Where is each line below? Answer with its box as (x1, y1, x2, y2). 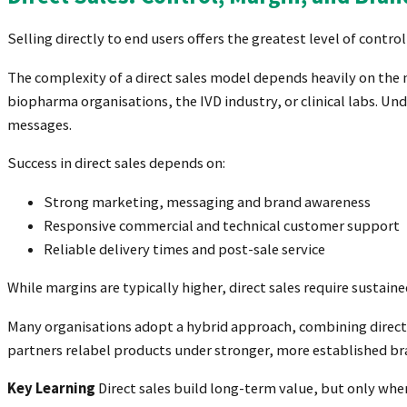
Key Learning (7, 379, 95, 399)
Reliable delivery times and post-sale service (44, 239, 325, 259)
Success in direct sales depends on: (7, 154, 225, 174)
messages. (7, 114, 72, 134)
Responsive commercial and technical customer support (44, 215, 400, 235)
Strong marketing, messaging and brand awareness (44, 192, 371, 212)
